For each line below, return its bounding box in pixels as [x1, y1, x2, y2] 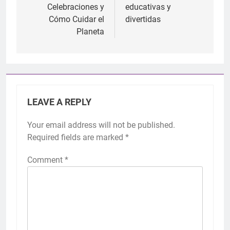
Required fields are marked [27, 132, 125, 143]
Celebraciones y [47, 2, 104, 12]
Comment [27, 155, 65, 165]
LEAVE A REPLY [27, 97, 91, 108]
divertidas [125, 14, 161, 25]
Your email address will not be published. [27, 120, 175, 130]
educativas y [125, 2, 171, 12]
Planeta [76, 27, 104, 37]
